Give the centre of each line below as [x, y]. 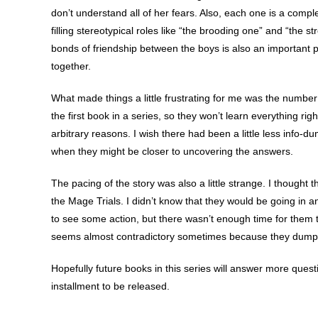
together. [71, 66]
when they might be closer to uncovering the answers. [172, 151]
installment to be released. [110, 286]
